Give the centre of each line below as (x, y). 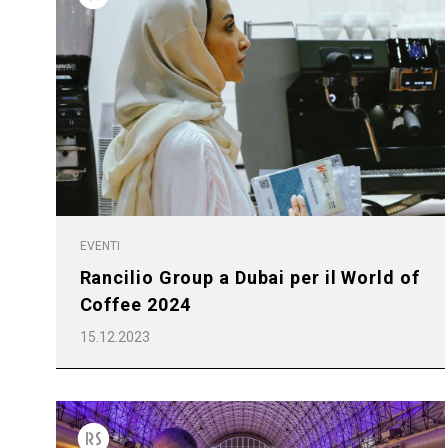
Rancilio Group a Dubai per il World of (249, 277)
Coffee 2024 (135, 304)
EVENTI (99, 245)
